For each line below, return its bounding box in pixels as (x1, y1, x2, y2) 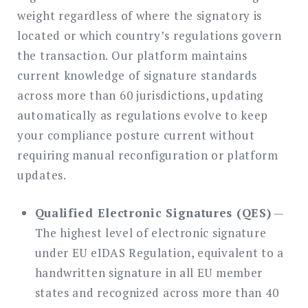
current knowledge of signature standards (17, 67, 258, 84)
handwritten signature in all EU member (34, 264, 263, 280)
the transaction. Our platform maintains (17, 47, 247, 64)
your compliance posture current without (17, 127, 255, 144)
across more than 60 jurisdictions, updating (17, 87, 264, 104)
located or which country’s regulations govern (17, 27, 282, 44)
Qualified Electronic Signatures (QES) (34, 204, 272, 221)
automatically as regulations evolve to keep (17, 107, 269, 124)
